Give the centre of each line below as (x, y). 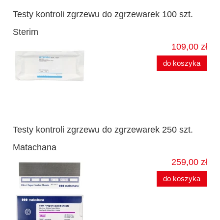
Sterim (26, 32)
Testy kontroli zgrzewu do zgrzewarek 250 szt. (103, 130)
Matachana (35, 148)
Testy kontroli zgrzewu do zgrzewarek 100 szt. (103, 14)
